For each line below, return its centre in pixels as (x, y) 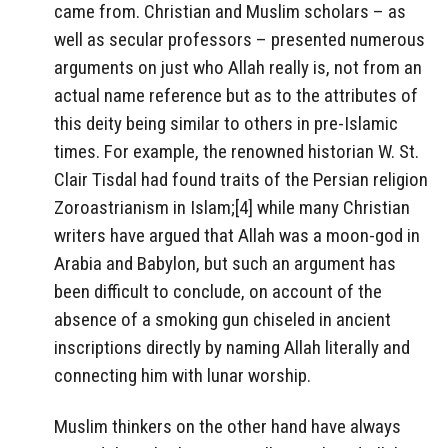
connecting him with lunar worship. (182, 375)
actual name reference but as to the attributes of (236, 95)
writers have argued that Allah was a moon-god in (237, 235)
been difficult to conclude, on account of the (218, 291)
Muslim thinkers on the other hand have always (227, 426)
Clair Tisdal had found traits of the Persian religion (241, 179)
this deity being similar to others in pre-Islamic (226, 123)
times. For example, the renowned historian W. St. (236, 151)
